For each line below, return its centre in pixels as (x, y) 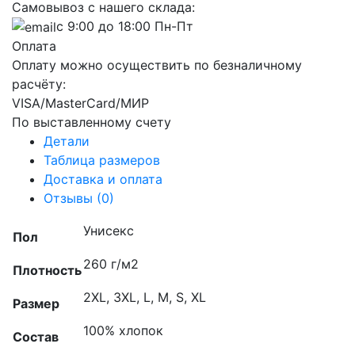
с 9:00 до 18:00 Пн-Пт (125, 26)
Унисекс (109, 231)
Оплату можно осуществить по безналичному (157, 65)
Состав (36, 337)
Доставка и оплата (103, 179)
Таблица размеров (102, 160)
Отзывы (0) (79, 198)
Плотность (47, 271)
